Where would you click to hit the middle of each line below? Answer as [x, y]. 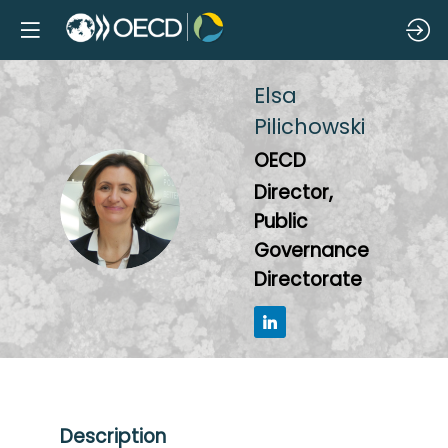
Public [281, 222]
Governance [311, 251]
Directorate [308, 280]
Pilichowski [309, 126]
